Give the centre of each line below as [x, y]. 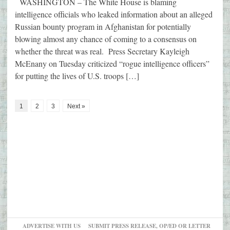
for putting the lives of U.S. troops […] [77, 76]
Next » [76, 107]
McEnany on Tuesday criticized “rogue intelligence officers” [112, 64]
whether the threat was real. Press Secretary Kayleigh [102, 51]
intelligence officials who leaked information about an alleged [114, 14]
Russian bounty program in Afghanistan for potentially [103, 27]
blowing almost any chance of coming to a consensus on [106, 39]
